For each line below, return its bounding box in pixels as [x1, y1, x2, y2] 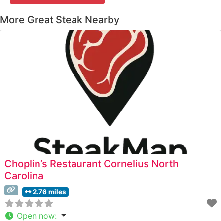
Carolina [4, 169, 43, 182]
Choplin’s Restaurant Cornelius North [4, 157, 179, 170]
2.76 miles [32, 187, 66, 196]
